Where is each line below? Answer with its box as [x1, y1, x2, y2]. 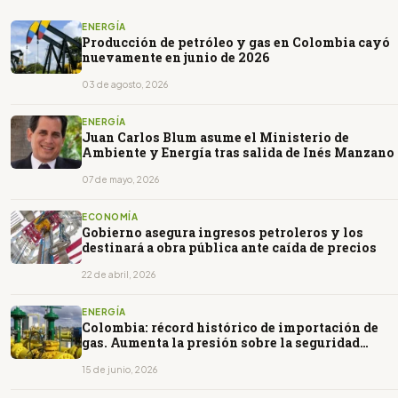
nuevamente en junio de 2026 [82, 49, 270, 67]
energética [82, 349, 151, 367]
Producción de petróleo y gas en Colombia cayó [82, 34, 390, 52]
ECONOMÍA [82, 211, 138, 223]
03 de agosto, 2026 [82, 79, 168, 91]
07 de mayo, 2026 [82, 174, 159, 186]
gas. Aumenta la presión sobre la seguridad [82, 334, 360, 352]
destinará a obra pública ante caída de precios [82, 239, 377, 257]
